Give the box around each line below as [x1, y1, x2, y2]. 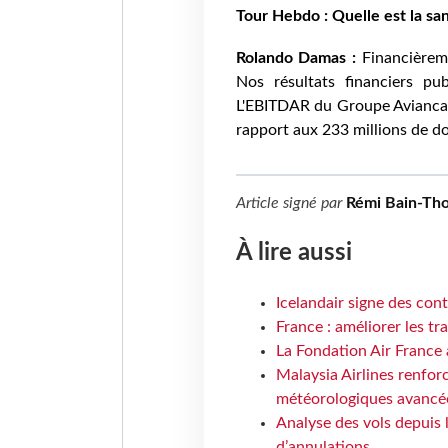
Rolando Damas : [235, 50, 357, 67]
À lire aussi [235, 241, 352, 266]
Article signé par [235, 195, 346, 212]
